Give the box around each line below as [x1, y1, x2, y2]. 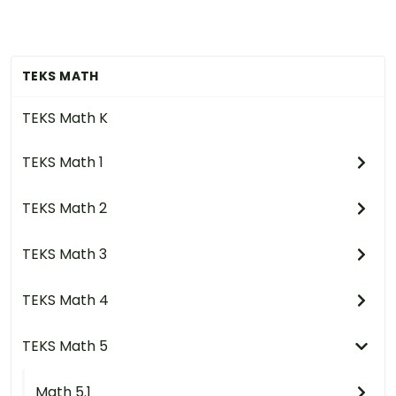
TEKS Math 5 [22, 336, 108, 357]
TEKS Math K [22, 108, 108, 129]
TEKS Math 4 [22, 290, 109, 311]
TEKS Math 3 [22, 244, 107, 265]
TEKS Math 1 [22, 152, 103, 173]
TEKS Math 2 [22, 198, 107, 219]
